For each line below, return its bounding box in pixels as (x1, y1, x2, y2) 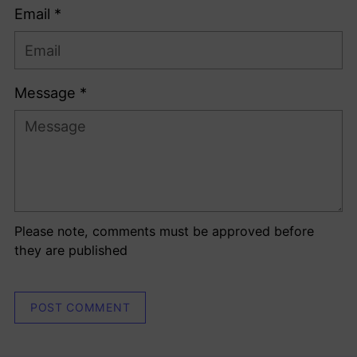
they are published (14, 242, 127, 259)
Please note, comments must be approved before (14, 223, 314, 240)
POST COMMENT (29, 300, 131, 315)
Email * (14, 5, 61, 23)
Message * (14, 84, 87, 102)
